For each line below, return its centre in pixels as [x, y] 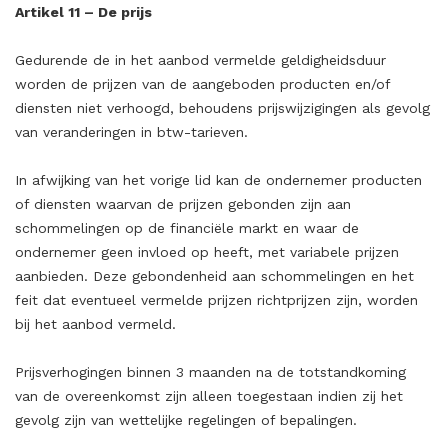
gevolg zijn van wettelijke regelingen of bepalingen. [186, 420]
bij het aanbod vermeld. [95, 324]
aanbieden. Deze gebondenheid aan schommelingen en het [214, 276]
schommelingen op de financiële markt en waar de [187, 228]
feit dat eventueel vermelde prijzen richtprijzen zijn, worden [216, 300]
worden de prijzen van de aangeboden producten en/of [202, 84]
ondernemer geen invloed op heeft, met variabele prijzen [207, 252]
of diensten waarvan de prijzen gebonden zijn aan [183, 204]
